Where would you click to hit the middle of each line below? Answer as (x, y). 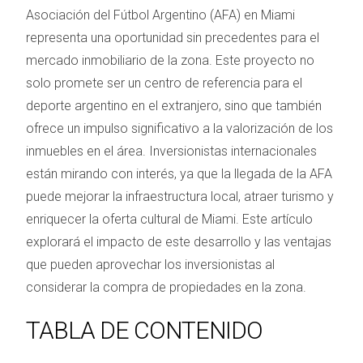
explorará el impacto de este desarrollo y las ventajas (179, 242)
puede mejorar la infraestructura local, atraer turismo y (180, 196)
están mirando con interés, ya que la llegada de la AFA (179, 174)
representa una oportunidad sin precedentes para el (173, 38)
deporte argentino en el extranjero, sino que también (174, 106)
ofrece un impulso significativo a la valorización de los (179, 128)
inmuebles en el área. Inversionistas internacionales (171, 151)
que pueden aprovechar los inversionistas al (150, 265)
